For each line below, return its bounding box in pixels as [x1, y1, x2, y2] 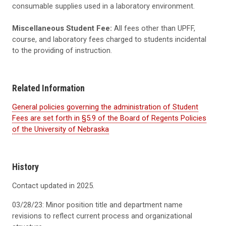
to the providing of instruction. [12, 46, 112, 55]
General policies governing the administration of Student [12, 102, 198, 112]
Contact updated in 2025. [12, 181, 94, 190]
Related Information [12, 83, 85, 94]
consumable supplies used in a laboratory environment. [12, 2, 195, 11]
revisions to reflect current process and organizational [12, 211, 192, 220]
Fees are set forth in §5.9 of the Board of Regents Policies [12, 114, 206, 123]
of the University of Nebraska [12, 125, 109, 134]
